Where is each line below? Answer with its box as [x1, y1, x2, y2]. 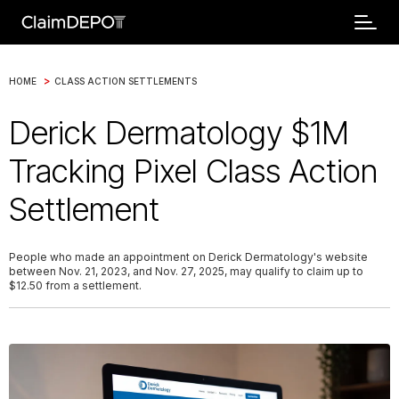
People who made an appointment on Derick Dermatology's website [9, 250, 368, 264]
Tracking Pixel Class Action [9, 151, 378, 191]
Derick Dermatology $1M [9, 113, 349, 152]
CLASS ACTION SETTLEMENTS [54, 75, 197, 86]
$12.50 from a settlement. [9, 279, 142, 292]
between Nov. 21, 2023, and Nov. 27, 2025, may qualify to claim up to [9, 265, 363, 278]
